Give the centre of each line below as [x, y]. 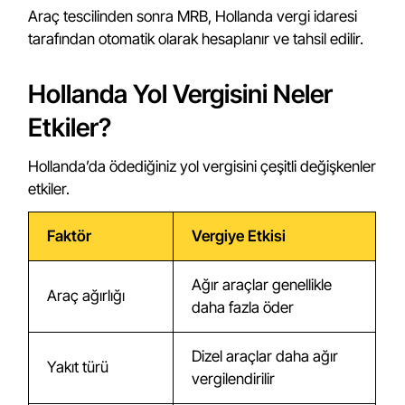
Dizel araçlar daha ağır [265, 356]
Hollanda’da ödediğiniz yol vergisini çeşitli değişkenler [202, 166]
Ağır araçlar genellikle [262, 285]
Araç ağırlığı [86, 296]
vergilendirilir [234, 379]
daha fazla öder [243, 307]
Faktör [70, 236]
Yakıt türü [78, 367]
